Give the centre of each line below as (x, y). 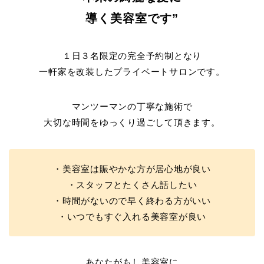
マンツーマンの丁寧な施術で (132, 106)
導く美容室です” (132, 18)
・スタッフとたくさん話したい (132, 185)
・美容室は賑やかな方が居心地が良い (132, 169)
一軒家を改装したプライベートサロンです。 (132, 72)
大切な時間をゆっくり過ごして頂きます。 (132, 122)
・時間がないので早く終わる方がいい (132, 201)
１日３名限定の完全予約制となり (132, 56)
